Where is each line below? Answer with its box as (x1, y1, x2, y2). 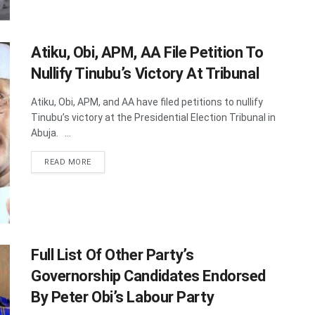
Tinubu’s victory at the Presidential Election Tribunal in (31, 112, 276, 124)
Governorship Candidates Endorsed (31, 266, 266, 285)
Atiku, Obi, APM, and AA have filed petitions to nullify (31, 96, 263, 108)
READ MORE (44, 157, 91, 167)
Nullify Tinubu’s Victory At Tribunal (31, 65, 259, 83)
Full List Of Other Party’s (31, 245, 194, 264)
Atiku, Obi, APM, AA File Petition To (31, 44, 264, 62)
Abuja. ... (31, 127, 71, 139)
